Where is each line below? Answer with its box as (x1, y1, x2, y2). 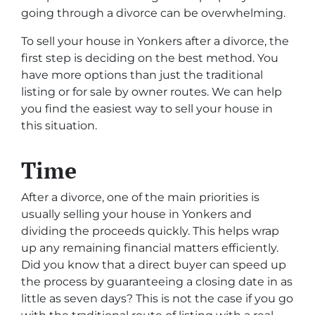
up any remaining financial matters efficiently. (21, 241, 278, 255)
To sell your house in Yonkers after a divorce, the (21, 34, 289, 49)
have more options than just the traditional (21, 68, 263, 82)
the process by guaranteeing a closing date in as (21, 275, 292, 289)
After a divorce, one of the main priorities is (21, 191, 259, 205)
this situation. (21, 119, 97, 133)
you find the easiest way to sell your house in (21, 102, 273, 116)
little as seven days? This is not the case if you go (21, 292, 293, 306)
